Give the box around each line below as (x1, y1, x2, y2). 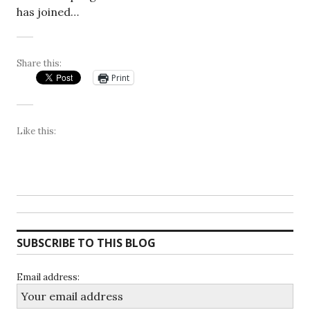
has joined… (17, 5, 79, 19)
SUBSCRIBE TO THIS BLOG (17, 235, 156, 250)
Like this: (17, 125, 56, 137)
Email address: (17, 271, 80, 283)
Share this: (17, 57, 62, 69)
